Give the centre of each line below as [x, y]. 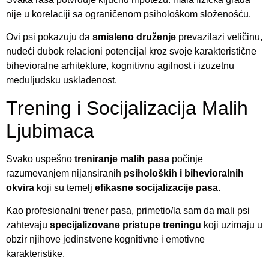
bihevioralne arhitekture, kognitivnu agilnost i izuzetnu [120, 66]
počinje [186, 159]
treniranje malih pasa [122, 159]
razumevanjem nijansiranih [65, 173]
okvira [20, 187]
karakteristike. [35, 254]
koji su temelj [65, 187]
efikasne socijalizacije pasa [156, 187]
